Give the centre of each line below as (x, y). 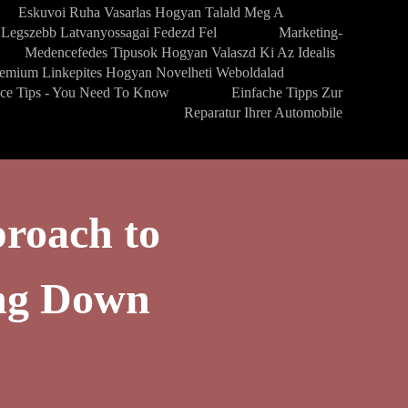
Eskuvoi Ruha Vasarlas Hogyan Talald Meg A (151, 12)
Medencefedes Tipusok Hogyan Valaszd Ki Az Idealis (180, 52)
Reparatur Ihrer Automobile (263, 112)
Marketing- (311, 32)
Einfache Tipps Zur (287, 92)
